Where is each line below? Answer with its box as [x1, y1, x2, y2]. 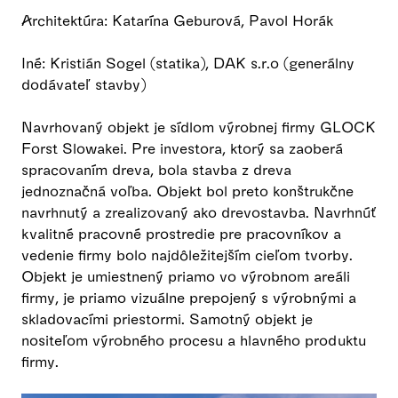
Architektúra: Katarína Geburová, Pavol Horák [21, 12, 333, 28]
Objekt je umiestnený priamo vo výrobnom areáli [21, 267, 350, 284]
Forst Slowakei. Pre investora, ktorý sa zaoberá [21, 139, 343, 156]
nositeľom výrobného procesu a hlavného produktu [21, 331, 366, 348]
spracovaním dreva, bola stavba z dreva [21, 161, 291, 178]
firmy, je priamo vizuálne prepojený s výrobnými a [21, 289, 356, 306]
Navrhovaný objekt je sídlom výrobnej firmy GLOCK [21, 118, 376, 135]
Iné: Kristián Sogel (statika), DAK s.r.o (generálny [21, 54, 354, 71]
